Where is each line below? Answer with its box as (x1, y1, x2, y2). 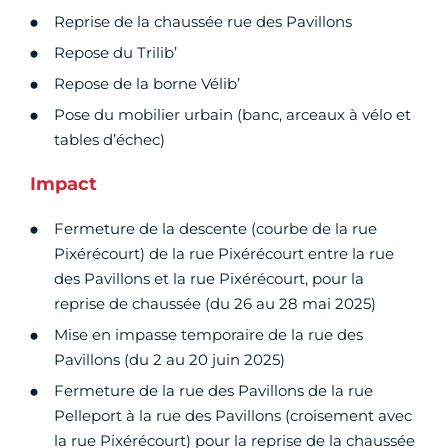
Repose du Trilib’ (54, 43, 177, 63)
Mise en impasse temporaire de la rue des (54, 325, 363, 345)
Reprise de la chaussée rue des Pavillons (54, 12, 352, 32)
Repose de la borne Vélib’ (54, 74, 240, 94)
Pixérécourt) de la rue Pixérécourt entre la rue (54, 244, 394, 264)
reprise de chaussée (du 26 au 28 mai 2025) (54, 294, 376, 314)
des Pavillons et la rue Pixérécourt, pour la (54, 269, 364, 289)
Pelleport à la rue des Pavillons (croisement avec (54, 406, 412, 426)
